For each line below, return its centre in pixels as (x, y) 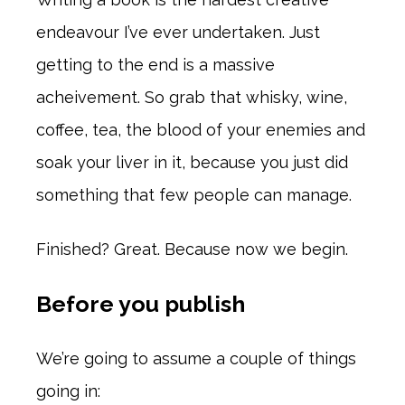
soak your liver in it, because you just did (192, 163)
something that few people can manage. (194, 195)
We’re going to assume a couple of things (196, 359)
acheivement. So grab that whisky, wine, (192, 98)
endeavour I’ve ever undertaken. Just (178, 33)
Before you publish (141, 304)
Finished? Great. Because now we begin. (192, 250)
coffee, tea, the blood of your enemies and (201, 130)
